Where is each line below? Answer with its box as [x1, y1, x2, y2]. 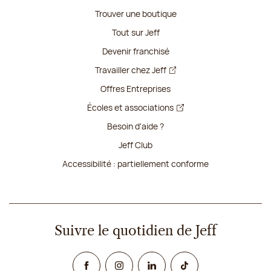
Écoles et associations [87, 102, 174, 114]
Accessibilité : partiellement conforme [62, 158, 209, 170]
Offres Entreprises [100, 83, 171, 95]
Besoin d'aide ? [107, 120, 164, 132]
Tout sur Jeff [111, 27, 160, 39]
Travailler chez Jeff [94, 64, 166, 76]
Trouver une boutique [94, 8, 177, 20]
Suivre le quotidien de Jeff [54, 224, 217, 238]
